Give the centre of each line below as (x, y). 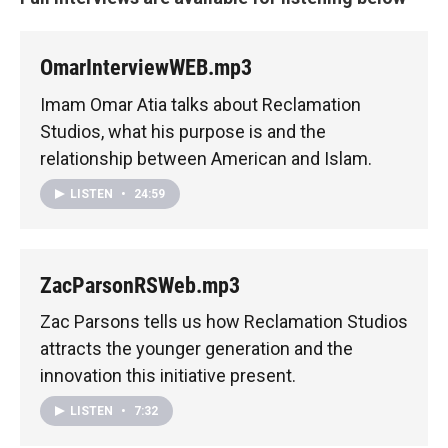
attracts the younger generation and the (196, 349)
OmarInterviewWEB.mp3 (146, 68)
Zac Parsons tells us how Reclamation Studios (224, 322)
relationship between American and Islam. (206, 158)
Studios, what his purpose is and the (183, 131)
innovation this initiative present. (168, 376)
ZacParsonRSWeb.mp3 (140, 285)
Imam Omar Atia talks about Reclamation (200, 104)
